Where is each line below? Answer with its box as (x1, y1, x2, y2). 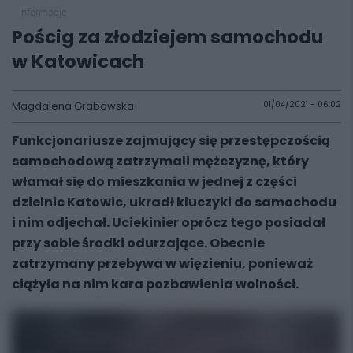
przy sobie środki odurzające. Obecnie (12, 234, 265, 252)
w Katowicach (12, 49, 144, 74)
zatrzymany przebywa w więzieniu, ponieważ (12, 255, 313, 273)
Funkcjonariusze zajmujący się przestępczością (12, 132, 330, 150)
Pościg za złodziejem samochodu (12, 24, 323, 50)
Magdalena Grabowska (12, 98, 134, 113)
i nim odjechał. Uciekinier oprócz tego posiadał (12, 214, 325, 232)
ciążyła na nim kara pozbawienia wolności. (12, 275, 299, 293)
